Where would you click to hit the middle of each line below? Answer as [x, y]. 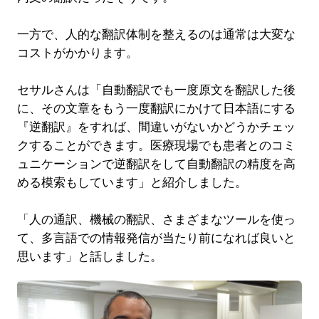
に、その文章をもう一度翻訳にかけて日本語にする [156, 108]
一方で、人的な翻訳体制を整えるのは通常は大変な [156, 34]
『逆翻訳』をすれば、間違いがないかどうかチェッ [156, 127]
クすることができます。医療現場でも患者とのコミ [156, 145]
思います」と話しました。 [89, 256]
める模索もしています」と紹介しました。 [132, 182]
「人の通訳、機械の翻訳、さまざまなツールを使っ [156, 219]
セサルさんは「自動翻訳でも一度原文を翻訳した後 [156, 90]
